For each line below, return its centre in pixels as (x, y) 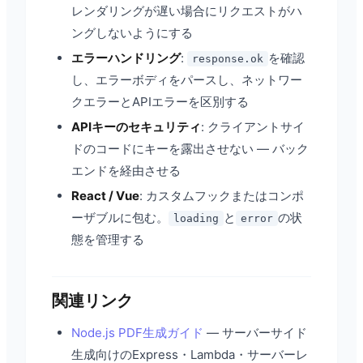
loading (196, 218)
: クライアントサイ (253, 127)
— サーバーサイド (255, 333)
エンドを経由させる (126, 171)
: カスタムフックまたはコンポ (222, 196)
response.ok (228, 59)
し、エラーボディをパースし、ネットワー (187, 80)
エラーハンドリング (126, 58)
